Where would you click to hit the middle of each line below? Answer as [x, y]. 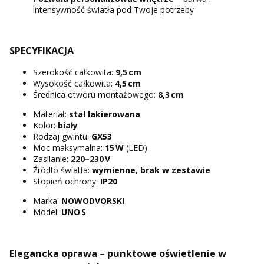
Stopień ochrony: [67, 181]
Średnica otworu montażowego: [95, 95]
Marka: [47, 201]
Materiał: [51, 114]
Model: [47, 212]
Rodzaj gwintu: [62, 137]
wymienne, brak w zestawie [151, 170]
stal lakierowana [105, 114]
